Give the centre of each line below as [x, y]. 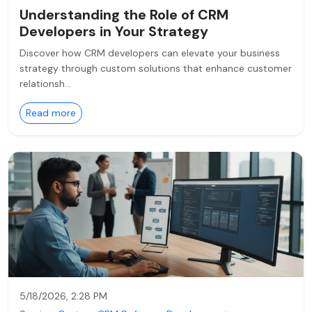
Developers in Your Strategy [114, 31]
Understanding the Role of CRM [124, 15]
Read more [51, 113]
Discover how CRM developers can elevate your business [150, 53]
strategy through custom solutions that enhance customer [156, 68]
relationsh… [45, 84]
